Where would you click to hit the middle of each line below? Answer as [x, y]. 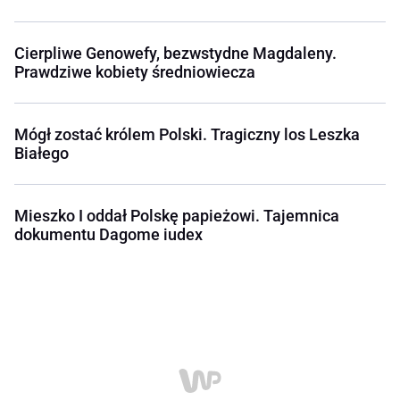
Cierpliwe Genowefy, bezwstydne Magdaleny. [175, 54]
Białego [42, 154]
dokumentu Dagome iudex [108, 235]
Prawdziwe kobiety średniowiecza [135, 72]
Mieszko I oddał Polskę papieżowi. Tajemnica [177, 216]
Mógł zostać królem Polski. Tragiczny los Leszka [187, 135]
